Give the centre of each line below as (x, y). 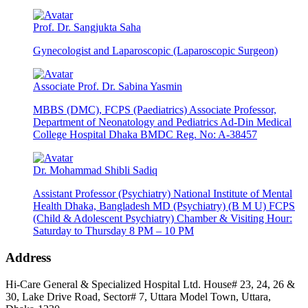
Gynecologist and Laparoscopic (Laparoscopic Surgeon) (155, 51)
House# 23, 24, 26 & (249, 284)
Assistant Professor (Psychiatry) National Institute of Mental (163, 194)
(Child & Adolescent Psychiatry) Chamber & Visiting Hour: (163, 219)
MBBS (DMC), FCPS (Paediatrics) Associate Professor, (155, 110)
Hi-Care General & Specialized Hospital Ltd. (103, 284)
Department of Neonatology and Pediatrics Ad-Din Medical (162, 122)
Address (28, 257)
